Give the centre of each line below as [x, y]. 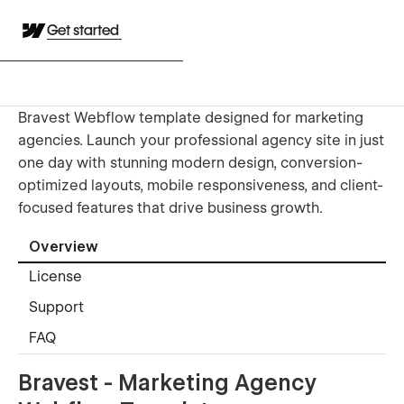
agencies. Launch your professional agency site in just [201, 140]
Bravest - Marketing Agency [167, 382]
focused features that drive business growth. [170, 207]
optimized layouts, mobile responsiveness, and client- [201, 185]
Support [56, 308]
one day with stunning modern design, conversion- [190, 162]
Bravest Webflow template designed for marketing [191, 117]
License [55, 277]
